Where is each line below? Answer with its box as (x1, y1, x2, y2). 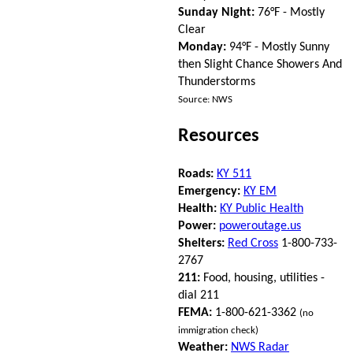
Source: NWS (178, 95, 232, 106)
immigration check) (178, 325, 258, 336)
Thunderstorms (178, 76, 255, 89)
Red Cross (228, 237, 278, 251)
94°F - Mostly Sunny (226, 41, 329, 54)
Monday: (178, 41, 226, 54)
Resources (178, 127, 259, 147)
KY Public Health (220, 203, 303, 216)
